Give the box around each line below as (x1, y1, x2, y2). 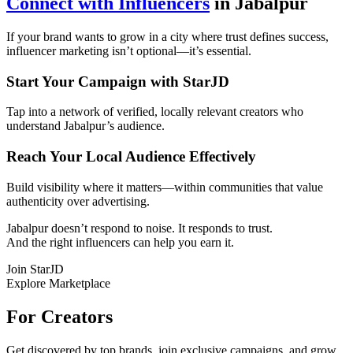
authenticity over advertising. (6, 194, 150, 208)
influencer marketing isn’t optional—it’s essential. (6, 44, 251, 58)
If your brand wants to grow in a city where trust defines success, (6, 30, 329, 44)
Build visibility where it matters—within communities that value (6, 180, 323, 194)
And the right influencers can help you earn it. (6, 235, 234, 249)
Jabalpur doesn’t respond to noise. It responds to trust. (6, 221, 273, 235)
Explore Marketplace (6, 276, 110, 290)
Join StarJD (6, 262, 64, 276)
